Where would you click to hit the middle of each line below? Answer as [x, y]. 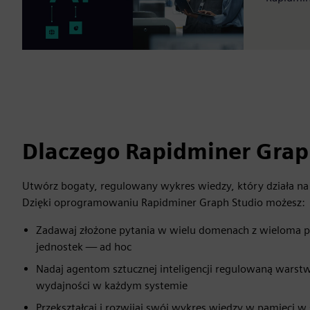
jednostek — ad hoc [84, 246]
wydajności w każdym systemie [112, 285]
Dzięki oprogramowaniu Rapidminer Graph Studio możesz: [164, 202]
